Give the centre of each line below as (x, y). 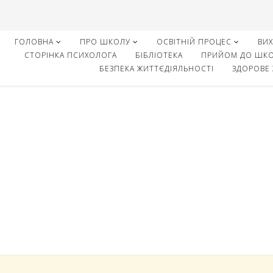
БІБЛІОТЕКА (159, 55)
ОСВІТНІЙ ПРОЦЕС (194, 42)
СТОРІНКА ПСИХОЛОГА (70, 55)
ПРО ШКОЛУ (105, 42)
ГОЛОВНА (34, 42)
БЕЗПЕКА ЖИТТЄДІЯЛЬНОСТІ (157, 69)
